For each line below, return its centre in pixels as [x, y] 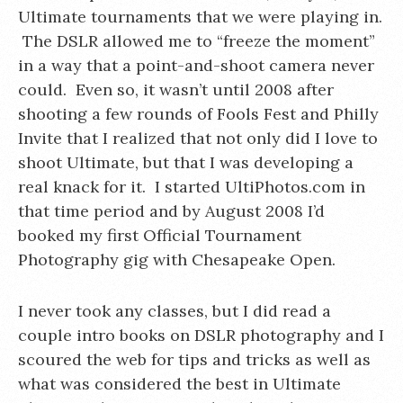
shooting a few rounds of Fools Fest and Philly [198, 114]
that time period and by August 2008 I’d [171, 211]
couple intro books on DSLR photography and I [201, 335]
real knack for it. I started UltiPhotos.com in [192, 187]
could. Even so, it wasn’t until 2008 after [176, 90]
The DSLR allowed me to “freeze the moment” [197, 41]
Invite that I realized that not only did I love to [198, 138]
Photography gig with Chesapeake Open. [177, 260]
